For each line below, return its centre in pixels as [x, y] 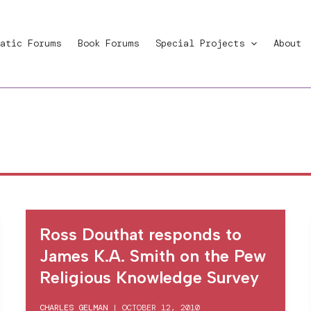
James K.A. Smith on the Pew [153, 256]
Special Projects [200, 43]
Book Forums [108, 43]
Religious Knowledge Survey [150, 277]
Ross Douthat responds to [141, 234]
